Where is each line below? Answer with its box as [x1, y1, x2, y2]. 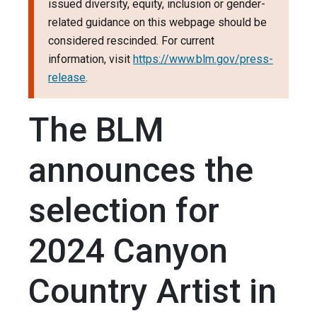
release [48, 71, 86, 85]
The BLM [28, 110, 164, 151]
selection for [28, 190, 219, 231]
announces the [28, 150, 253, 191]
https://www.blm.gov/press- [133, 52, 273, 67]
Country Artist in [28, 271, 277, 312]
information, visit [48, 52, 133, 67]
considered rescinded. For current [48, 34, 214, 48]
